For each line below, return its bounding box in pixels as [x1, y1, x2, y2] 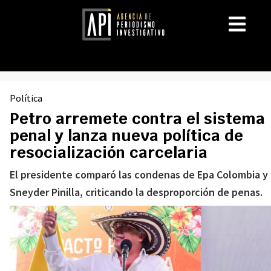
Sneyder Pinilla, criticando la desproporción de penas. [10, 185, 263, 199]
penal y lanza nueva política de [10, 125, 243, 146]
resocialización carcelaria [10, 142, 207, 163]
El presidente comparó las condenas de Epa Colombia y [10, 168, 268, 181]
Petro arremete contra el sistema [10, 108, 265, 129]
